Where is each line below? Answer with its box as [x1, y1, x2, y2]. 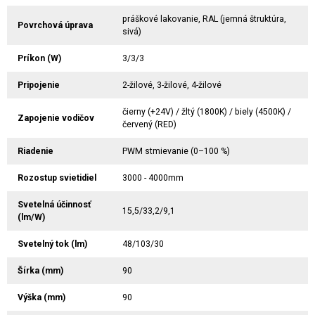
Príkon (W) [18, 53, 61, 63]
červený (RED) [122, 119, 176, 129]
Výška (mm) [18, 292, 65, 302]
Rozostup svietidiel [18, 172, 96, 183]
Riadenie [18, 146, 53, 156]
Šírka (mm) [18, 265, 63, 276]
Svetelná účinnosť [18, 199, 91, 210]
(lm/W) [18, 212, 45, 222]
